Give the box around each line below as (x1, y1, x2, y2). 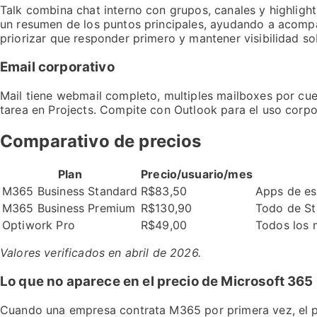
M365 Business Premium (2, 201, 136, 216)
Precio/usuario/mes (141, 167, 253, 182)
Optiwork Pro (2, 218, 75, 233)
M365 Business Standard (2, 184, 138, 199)
